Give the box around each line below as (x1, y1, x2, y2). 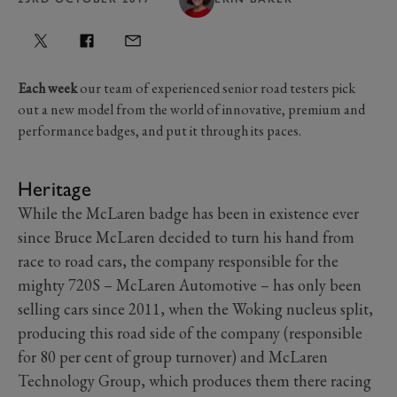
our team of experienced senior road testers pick (77, 78, 355, 97)
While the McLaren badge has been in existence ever (18, 202, 359, 223)
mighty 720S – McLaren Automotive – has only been (18, 274, 362, 295)
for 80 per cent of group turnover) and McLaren (18, 346, 328, 367)
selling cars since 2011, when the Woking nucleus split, (18, 298, 373, 319)
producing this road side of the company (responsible (18, 322, 362, 343)
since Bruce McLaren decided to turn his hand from (18, 226, 354, 247)
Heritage (18, 175, 91, 201)
